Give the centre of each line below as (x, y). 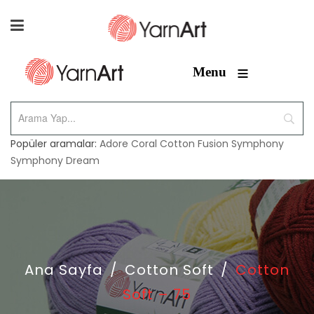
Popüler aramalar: (55, 144)
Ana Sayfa (64, 270)
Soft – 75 (157, 294)
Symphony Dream (55, 161)
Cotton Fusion (194, 144)
